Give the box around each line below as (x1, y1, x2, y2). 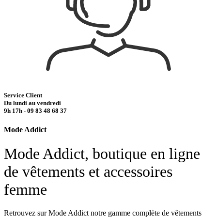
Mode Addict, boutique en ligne (4, 144, 200, 162)
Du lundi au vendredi (4, 99, 61, 107)
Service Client (4, 92, 42, 99)
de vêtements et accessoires (4, 162, 172, 180)
